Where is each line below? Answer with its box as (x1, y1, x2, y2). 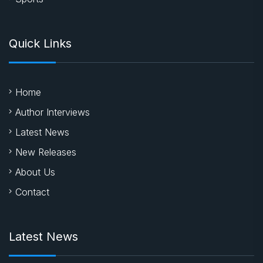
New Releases (15, 146, 76, 158)
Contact (15, 186, 49, 198)
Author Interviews (15, 106, 90, 118)
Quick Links (9, 36, 72, 50)
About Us (15, 166, 55, 178)
